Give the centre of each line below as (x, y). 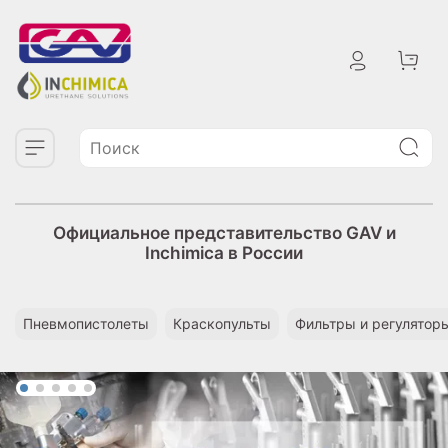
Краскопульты (222, 324)
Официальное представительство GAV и (224, 233)
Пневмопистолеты (86, 324)
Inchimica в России (224, 253)
